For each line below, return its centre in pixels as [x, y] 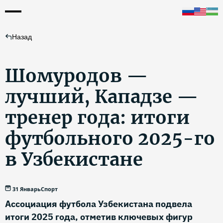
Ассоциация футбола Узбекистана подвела [99, 204]
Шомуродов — [76, 76]
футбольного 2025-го [110, 139]
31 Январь [27, 189]
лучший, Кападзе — [102, 97]
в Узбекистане [74, 160]
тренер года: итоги [97, 118]
